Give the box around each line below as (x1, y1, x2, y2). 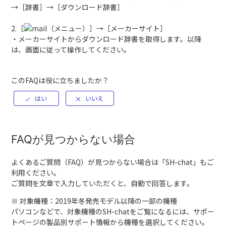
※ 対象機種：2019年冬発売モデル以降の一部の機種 (11, 196, 178, 206)
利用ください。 (11, 167, 61, 178)
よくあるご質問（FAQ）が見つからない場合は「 (11, 157, 166, 167)
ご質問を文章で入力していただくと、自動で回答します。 (11, 178, 194, 189)
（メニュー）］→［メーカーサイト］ (47, 23, 167, 33)
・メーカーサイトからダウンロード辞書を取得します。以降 (11, 34, 202, 44)
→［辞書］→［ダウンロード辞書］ (11, 2, 125, 12)
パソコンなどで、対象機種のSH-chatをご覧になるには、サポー (11, 206, 215, 217)
